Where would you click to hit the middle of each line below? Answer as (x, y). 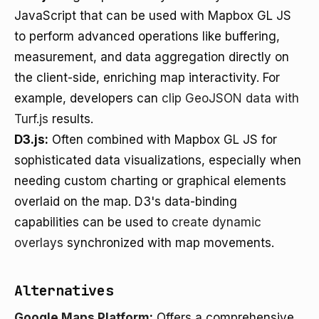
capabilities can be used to (93, 222)
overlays (39, 243)
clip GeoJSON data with (230, 98)
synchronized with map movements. (169, 243)
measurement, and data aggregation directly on (152, 57)
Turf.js (31, 119)
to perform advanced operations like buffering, (147, 36)
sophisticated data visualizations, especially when (158, 160)
